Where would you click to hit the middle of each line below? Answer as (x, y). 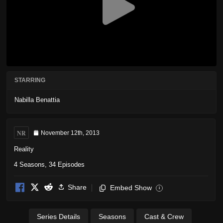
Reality (24, 149)
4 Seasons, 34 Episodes (49, 164)
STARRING (30, 80)
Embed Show (131, 187)
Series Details (58, 216)
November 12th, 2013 (70, 133)
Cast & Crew (164, 216)
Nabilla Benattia (37, 100)
